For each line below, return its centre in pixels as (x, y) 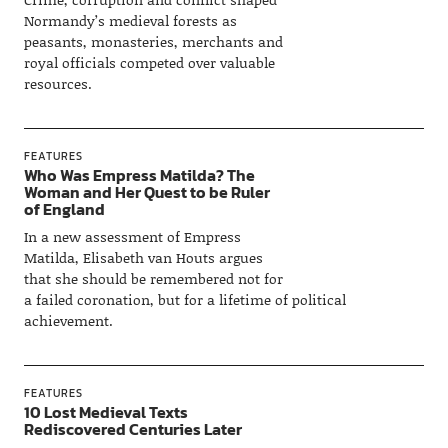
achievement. (68, 320)
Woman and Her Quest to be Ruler (146, 191)
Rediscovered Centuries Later (132, 428)
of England (64, 208)
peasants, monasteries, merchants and (153, 41)
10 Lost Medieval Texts (105, 411)
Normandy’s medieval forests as (130, 20)
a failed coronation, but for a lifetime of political (184, 299)
